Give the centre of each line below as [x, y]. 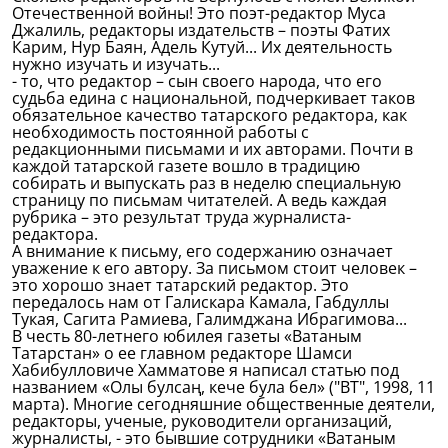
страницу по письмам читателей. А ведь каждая [199, 200]
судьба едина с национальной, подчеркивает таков [213, 98]
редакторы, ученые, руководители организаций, [202, 421]
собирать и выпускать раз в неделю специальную [206, 183]
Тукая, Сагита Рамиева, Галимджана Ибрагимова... [209, 319]
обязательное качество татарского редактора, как [209, 115]
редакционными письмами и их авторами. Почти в [212, 149]
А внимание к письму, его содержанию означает [202, 251]
